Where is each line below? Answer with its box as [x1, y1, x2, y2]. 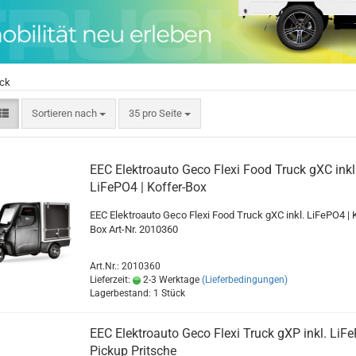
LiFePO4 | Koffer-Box [89, 180, 207, 195]
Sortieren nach [31, 107, 99, 120]
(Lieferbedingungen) [201, 274, 288, 286]
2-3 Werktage [140, 274, 199, 286]
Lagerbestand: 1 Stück [89, 288, 185, 300]
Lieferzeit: [89, 274, 133, 286]
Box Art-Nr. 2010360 [89, 223, 178, 236]
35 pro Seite [128, 107, 182, 120]
